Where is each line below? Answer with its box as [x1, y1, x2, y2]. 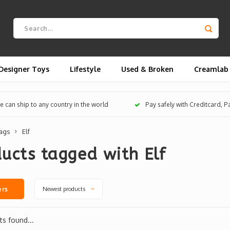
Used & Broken [121, 64, 174, 73]
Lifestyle [70, 64, 101, 73]
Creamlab [194, 64, 228, 73]
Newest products [42, 185, 85, 193]
